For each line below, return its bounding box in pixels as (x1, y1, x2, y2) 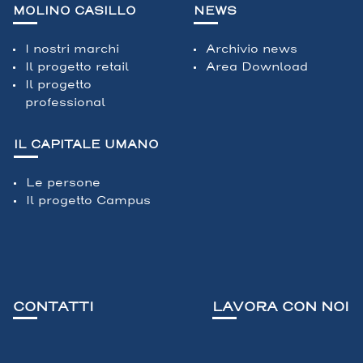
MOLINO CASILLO (13, 2, 136, 19)
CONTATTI (13, 297, 94, 315)
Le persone (26, 174, 100, 190)
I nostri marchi (25, 41, 119, 57)
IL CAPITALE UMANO (14, 136, 159, 152)
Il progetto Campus (26, 192, 151, 208)
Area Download (206, 58, 308, 75)
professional (25, 94, 105, 110)
